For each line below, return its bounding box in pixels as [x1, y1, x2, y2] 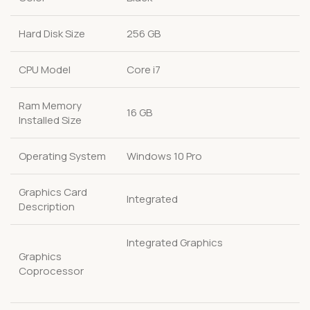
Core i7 [127, 62, 161, 77]
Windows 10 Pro [127, 148, 202, 163]
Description [19, 199, 75, 214]
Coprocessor [19, 263, 84, 278]
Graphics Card [19, 184, 87, 199]
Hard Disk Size [19, 26, 85, 41]
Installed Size [19, 112, 82, 127]
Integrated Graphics [127, 235, 223, 250]
